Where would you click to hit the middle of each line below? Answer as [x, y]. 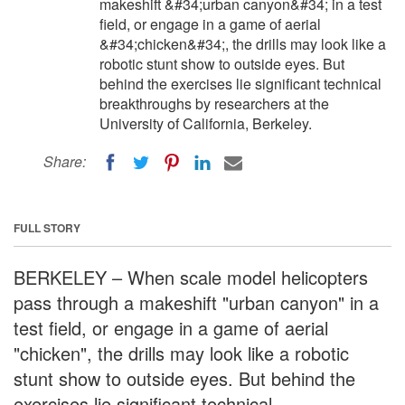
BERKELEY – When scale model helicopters [191, 277]
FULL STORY [47, 227]
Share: [65, 161]
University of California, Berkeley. [206, 123]
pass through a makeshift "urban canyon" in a [196, 302]
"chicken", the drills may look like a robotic [181, 353]
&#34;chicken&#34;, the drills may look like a [243, 44]
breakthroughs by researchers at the [214, 104]
